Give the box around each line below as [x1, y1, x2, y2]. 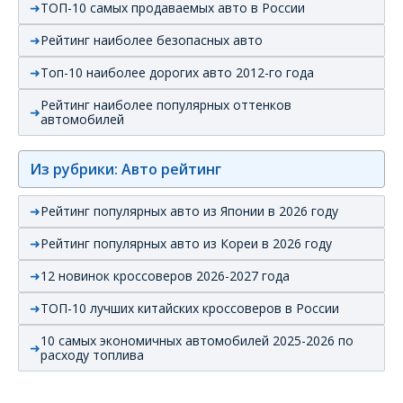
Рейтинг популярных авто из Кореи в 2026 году [40, 234, 332, 252]
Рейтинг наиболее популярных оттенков [40, 95, 291, 113]
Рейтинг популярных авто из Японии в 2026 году [40, 201, 338, 219]
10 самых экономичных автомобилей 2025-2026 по [40, 331, 354, 349]
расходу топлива [40, 345, 144, 363]
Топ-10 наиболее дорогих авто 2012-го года [40, 63, 314, 81]
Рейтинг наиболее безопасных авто [40, 31, 263, 49]
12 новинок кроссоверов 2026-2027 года [40, 266, 290, 284]
